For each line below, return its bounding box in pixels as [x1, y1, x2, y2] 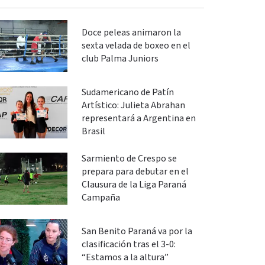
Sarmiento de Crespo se [81, 152, 177, 165]
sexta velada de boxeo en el [81, 39, 190, 52]
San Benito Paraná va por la [81, 225, 192, 238]
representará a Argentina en [81, 112, 196, 125]
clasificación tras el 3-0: [81, 238, 176, 251]
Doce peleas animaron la [81, 26, 181, 39]
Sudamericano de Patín [81, 86, 174, 99]
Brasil [81, 125, 105, 138]
